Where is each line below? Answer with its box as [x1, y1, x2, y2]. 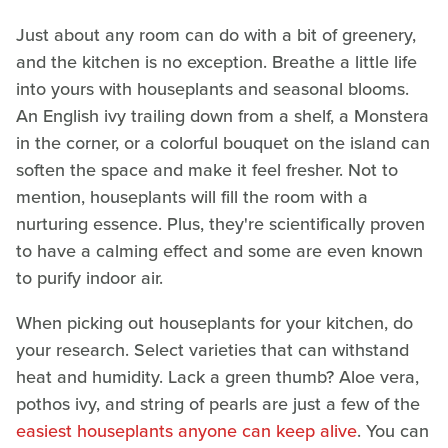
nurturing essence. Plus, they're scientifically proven [16, 210, 425, 237]
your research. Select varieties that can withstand [16, 336, 409, 363]
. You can [357, 417, 429, 444]
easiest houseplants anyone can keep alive [16, 417, 357, 444]
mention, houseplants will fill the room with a [16, 183, 368, 210]
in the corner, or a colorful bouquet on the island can [16, 129, 430, 156]
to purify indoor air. [16, 264, 163, 291]
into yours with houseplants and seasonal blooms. [16, 75, 409, 102]
